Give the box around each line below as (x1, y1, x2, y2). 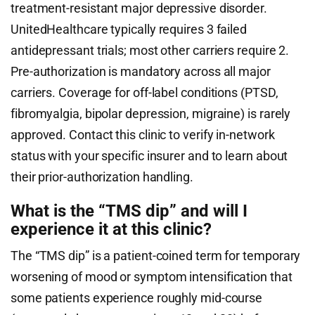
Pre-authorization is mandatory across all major (11, 64, 271, 79)
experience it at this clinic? (11, 219, 212, 239)
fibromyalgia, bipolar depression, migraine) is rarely (11, 106, 291, 121)
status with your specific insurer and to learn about (11, 148, 288, 163)
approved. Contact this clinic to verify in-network (11, 127, 275, 142)
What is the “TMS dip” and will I (11, 201, 247, 221)
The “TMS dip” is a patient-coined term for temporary (11, 248, 301, 263)
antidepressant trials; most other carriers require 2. (11, 43, 290, 58)
